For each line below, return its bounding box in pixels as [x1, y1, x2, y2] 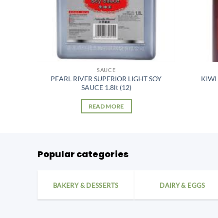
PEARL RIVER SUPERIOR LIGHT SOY [51, 74, 162, 83]
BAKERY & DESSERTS [53, 181, 119, 189]
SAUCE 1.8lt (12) [81, 83, 131, 92]
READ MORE [88, 103, 124, 110]
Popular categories [37, 147, 128, 160]
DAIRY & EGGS [160, 181, 205, 189]
